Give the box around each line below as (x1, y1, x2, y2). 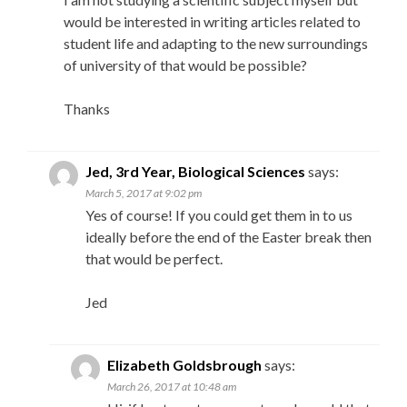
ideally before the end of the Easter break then (85, 228, 372, 245)
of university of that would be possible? (64, 56, 307, 74)
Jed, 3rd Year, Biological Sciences (85, 163, 305, 180)
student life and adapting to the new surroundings (64, 35, 368, 52)
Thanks (64, 100, 110, 117)
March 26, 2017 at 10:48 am (107, 380, 236, 393)
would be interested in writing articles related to (64, 13, 361, 30)
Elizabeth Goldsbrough (107, 356, 262, 373)
